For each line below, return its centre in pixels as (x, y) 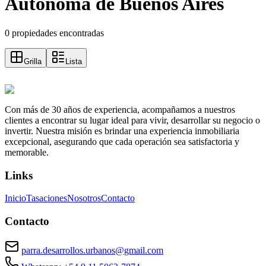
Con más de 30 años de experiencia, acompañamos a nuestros (120, 109)
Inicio (15, 198)
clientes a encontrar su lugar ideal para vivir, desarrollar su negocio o (132, 120)
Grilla (33, 61)
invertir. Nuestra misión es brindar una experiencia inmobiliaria (122, 131)
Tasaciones (47, 198)
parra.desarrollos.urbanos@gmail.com (92, 250)
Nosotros (84, 198)
